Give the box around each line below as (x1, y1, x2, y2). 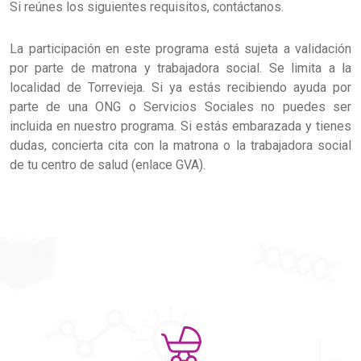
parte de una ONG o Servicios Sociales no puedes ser (10, 99, 351, 115)
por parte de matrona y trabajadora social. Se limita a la (10, 60, 351, 77)
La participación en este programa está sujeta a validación (10, 41, 351, 57)
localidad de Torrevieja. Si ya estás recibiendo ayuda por (10, 80, 351, 96)
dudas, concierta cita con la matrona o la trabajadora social (10, 138, 351, 154)
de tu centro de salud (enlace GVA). (10, 157, 205, 173)
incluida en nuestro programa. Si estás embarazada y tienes (10, 118, 351, 135)
